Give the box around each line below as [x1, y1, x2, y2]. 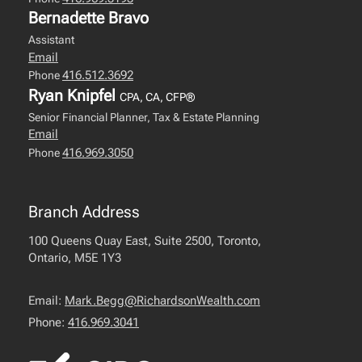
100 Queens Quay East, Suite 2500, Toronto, [28, 234, 261, 248]
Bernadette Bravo [28, 8, 149, 27]
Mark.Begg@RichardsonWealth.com [65, 293, 260, 308]
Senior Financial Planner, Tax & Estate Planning [28, 110, 259, 124]
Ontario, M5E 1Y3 [28, 250, 121, 265]
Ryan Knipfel [28, 85, 120, 105]
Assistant [28, 33, 74, 46]
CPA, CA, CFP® [120, 90, 195, 103]
